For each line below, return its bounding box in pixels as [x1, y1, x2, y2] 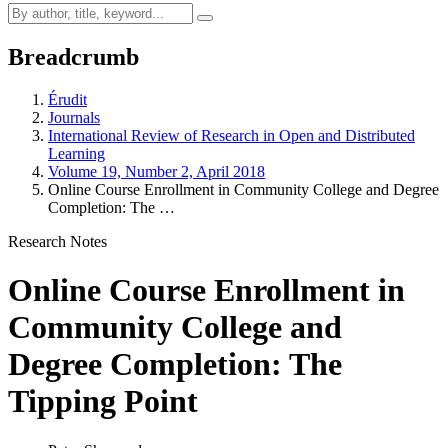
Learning [48, 144, 105, 162]
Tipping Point [8, 383, 198, 420]
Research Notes [8, 232, 107, 250]
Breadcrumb [8, 43, 139, 70]
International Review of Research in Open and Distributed [48, 126, 415, 144]
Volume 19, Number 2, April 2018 [48, 162, 265, 180]
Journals [48, 108, 100, 126]
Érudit [48, 90, 87, 108]
